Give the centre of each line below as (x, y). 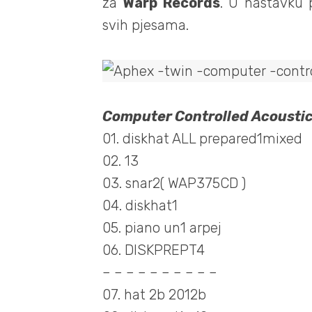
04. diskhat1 (140, 205)
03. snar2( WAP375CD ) (174, 183)
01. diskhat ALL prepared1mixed (202, 138)
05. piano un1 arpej (162, 227)
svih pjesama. (145, 25)
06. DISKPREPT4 (153, 250)
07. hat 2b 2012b (154, 294)
